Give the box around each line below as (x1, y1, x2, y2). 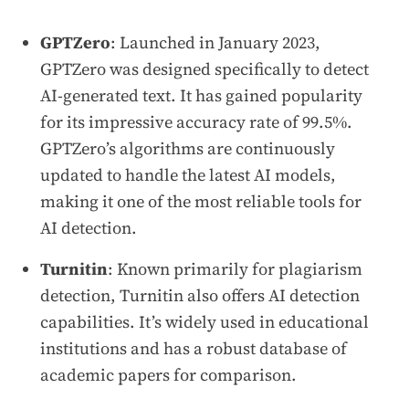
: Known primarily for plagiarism (108, 257, 362, 280)
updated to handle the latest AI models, (40, 163, 336, 186)
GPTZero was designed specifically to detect (40, 57, 369, 80)
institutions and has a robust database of (40, 336, 347, 360)
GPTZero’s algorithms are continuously (40, 136, 335, 160)
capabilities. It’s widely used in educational (40, 309, 369, 333)
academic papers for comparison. (40, 362, 297, 386)
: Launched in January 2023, (110, 30, 320, 54)
